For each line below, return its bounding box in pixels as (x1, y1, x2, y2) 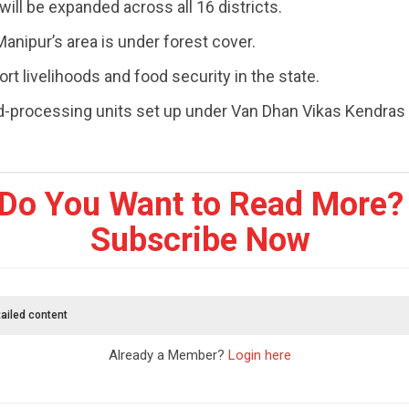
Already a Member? (109, 347, 229, 363)
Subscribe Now (89, 221, 310, 259)
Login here (228, 347, 292, 363)
